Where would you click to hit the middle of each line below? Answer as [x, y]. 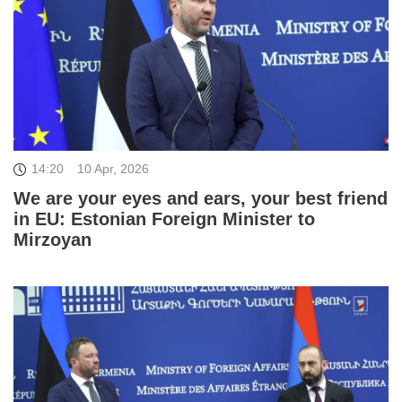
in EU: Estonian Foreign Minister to [164, 219]
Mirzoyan [52, 240]
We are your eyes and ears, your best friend [201, 199]
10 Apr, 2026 [113, 169]
